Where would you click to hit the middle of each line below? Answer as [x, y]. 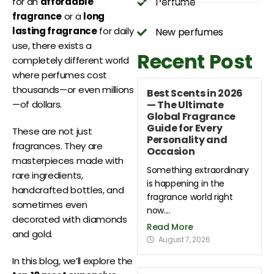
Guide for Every [185, 128]
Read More [170, 227]
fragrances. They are [57, 146]
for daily [115, 31]
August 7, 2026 [184, 239]
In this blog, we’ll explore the [73, 261]
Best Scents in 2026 [195, 93]
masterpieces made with [68, 161]
